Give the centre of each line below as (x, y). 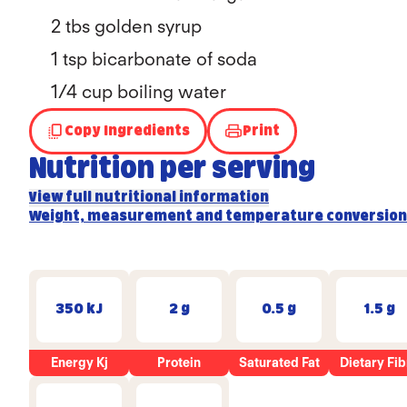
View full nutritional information (149, 198)
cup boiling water (152, 92)
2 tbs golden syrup (126, 26)
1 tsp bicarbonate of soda (154, 59)
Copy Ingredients (127, 131)
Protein (179, 362)
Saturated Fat (279, 362)
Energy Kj (79, 362)
